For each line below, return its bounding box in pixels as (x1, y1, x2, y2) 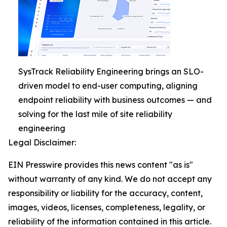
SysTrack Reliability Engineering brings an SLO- (18, 66, 204, 77)
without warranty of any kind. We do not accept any (8, 174, 212, 184)
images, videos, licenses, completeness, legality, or (8, 202, 205, 212)
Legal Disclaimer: (8, 137, 76, 147)
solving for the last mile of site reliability (18, 109, 172, 119)
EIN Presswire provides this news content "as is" (8, 160, 193, 170)
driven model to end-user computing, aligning (18, 81, 198, 91)
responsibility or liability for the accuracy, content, (8, 188, 203, 198)
